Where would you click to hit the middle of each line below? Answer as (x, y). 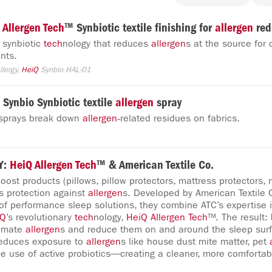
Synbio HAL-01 (65, 70)
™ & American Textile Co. (155, 165)
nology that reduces (107, 43)
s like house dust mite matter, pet (195, 241)
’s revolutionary (40, 217)
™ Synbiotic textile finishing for (140, 28)
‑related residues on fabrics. (178, 118)
